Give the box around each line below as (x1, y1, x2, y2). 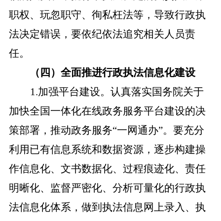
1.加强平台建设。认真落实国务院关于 (30, 86, 204, 98)
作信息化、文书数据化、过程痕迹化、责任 (8, 163, 206, 175)
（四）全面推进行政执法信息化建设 (30, 67, 196, 78)
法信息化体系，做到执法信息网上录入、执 (8, 201, 206, 213)
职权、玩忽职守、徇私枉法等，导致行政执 (8, 9, 206, 21)
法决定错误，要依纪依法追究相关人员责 (8, 28, 195, 40)
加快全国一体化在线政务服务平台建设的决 (8, 105, 206, 117)
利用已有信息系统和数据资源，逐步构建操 (8, 144, 206, 155)
